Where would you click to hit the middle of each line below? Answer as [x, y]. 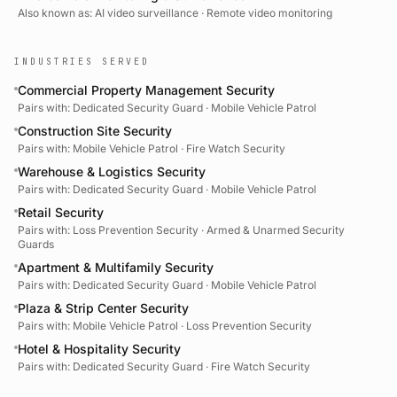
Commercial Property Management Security [146, 90]
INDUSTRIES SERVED [82, 62]
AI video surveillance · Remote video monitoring [214, 13]
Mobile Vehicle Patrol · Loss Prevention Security [192, 326]
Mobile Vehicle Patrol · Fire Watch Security [179, 149]
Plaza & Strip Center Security [103, 308]
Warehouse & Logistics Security [112, 172]
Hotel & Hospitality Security [99, 349]
